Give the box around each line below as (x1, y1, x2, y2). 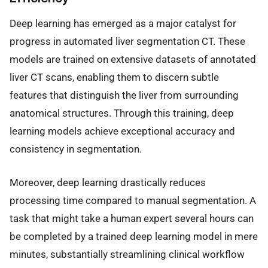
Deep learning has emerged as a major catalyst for (10, 17, 236, 29)
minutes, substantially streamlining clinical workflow (10, 248, 245, 260)
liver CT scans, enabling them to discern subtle (10, 71, 219, 83)
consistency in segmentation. (10, 142, 142, 155)
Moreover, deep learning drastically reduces (10, 176, 206, 188)
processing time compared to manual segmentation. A (10, 194, 256, 206)
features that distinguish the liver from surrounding (10, 89, 239, 101)
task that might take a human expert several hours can (10, 212, 254, 224)
